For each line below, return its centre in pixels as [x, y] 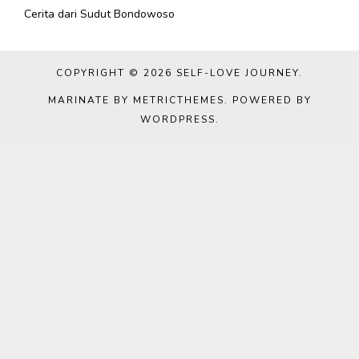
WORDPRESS [177, 120]
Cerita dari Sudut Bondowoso [99, 14]
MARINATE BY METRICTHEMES [136, 101]
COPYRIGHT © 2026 [116, 73]
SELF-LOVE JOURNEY [238, 73]
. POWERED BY [268, 101]
